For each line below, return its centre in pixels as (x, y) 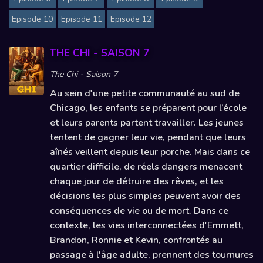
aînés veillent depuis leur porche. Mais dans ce (150, 152)
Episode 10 (32, 19)
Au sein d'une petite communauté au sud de (145, 94)
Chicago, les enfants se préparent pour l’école (148, 108)
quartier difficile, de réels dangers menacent (146, 167)
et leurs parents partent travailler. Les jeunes (147, 123)
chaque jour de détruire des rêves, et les (137, 182)
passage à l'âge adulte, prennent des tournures (152, 255)
